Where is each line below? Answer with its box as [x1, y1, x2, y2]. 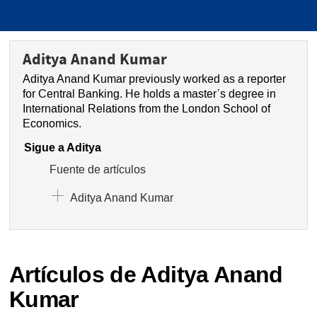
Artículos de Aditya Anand [8, 259, 283, 292]
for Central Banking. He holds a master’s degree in [22, 86, 276, 101]
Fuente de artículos [50, 162, 146, 178]
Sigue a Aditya [23, 139, 101, 156]
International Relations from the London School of [22, 100, 270, 116]
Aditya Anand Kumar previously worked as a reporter [22, 71, 286, 86]
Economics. [22, 115, 81, 131]
